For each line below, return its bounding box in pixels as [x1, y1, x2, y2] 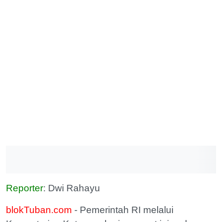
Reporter [6, 183, 43, 193]
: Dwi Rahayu [43, 183, 100, 193]
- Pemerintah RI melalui [72, 205, 173, 215]
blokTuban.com [6, 205, 72, 215]
